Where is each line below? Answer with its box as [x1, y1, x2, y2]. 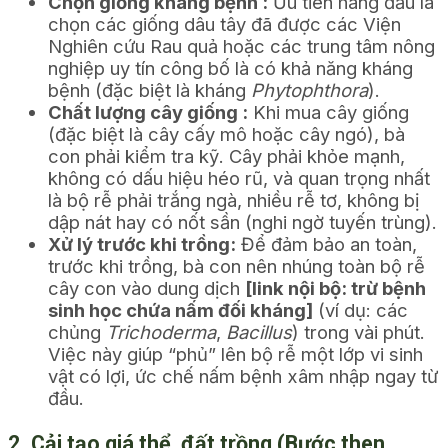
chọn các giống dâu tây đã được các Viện [48, 13, 401, 36]
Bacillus [226, 321, 292, 344]
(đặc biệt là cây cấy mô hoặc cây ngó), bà [48, 123, 405, 146]
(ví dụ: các [313, 299, 408, 322]
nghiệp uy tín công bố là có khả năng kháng [48, 57, 413, 80]
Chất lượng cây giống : [48, 101, 248, 124]
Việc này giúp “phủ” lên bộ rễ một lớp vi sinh [48, 343, 423, 366]
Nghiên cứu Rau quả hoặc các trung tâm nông [48, 35, 435, 58]
